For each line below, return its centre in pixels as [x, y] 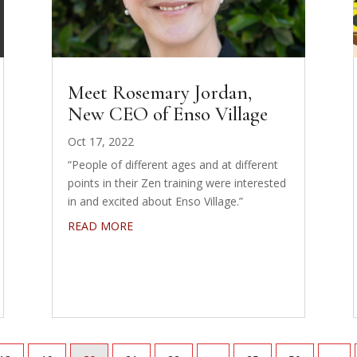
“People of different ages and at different [173, 164]
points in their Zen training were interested [177, 182]
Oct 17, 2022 [100, 141]
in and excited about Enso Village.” [155, 201]
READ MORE [100, 226]
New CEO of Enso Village [167, 114]
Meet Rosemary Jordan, [159, 92]
